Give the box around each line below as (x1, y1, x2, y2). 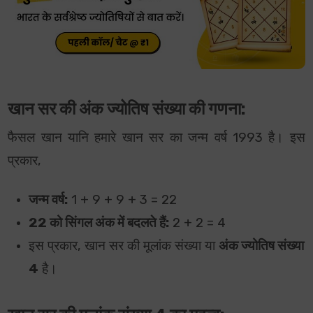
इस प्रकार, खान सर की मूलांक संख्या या (29, 238, 219, 254)
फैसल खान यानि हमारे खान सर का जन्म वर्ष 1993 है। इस (8, 130, 305, 146)
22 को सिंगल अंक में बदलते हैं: (29, 215, 170, 231)
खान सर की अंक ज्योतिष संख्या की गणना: (8, 99, 247, 119)
